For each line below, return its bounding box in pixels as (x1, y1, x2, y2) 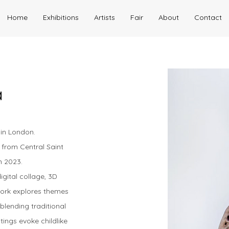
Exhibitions (43, 13, 79, 22)
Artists (94, 13, 115, 22)
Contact (194, 13, 222, 22)
